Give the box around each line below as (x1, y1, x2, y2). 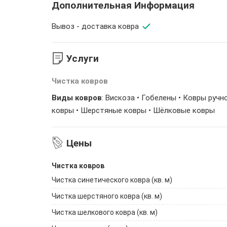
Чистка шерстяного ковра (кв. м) (52, 192, 162, 200)
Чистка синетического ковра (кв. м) (52, 176, 172, 184)
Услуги (64, 53, 99, 64)
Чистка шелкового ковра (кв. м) (52, 208, 158, 216)
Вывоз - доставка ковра (52, 21, 139, 31)
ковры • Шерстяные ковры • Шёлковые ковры (52, 106, 215, 115)
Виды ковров (52, 93, 102, 102)
